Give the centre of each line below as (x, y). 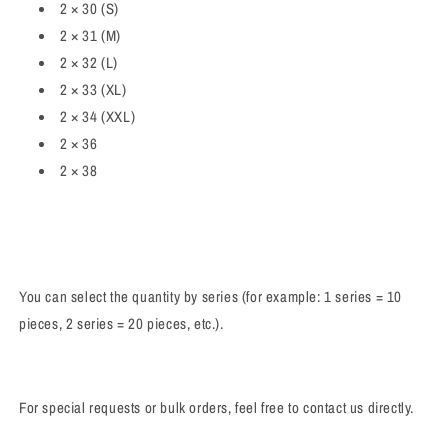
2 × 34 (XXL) (98, 117)
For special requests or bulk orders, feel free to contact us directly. (216, 408)
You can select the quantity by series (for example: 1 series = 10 (211, 297)
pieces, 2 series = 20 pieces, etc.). (121, 324)
